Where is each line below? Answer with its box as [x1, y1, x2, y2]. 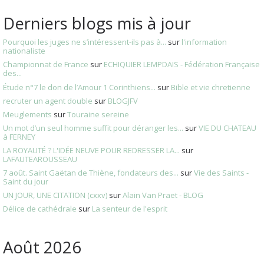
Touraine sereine [67, 108, 129, 120]
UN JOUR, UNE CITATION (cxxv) [3, 190, 107, 201]
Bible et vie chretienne [171, 81, 250, 93]
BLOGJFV [108, 95, 138, 106]
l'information [181, 37, 227, 48]
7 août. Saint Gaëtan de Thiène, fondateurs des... [3, 167, 179, 179]
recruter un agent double [3, 95, 93, 106]
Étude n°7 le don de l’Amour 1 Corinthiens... [3, 81, 156, 93]
